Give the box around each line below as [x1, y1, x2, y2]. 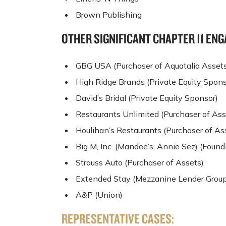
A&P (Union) [76, 189, 123, 200]
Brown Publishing [76, 10, 142, 20]
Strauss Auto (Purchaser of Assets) [76, 157, 204, 167]
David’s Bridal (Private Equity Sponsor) [76, 92, 218, 103]
